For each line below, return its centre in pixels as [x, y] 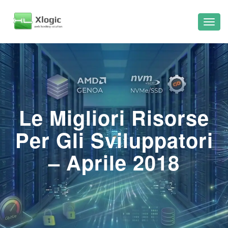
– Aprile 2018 [114, 162]
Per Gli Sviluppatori [114, 140]
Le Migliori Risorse [114, 117]
